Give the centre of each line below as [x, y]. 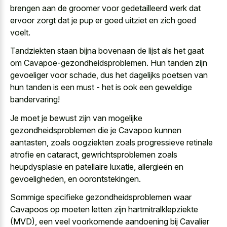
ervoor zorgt [33, 20]
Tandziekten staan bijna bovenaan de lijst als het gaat [107, 51]
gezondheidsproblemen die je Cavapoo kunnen [96, 130]
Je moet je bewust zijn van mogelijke [76, 118]
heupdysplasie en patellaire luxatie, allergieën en [97, 166]
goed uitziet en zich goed [150, 20]
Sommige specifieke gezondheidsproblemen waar [101, 197]
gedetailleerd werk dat [161, 8]
